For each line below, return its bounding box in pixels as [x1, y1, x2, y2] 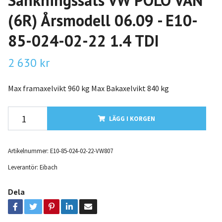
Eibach [39, 163, 57, 171]
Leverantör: [7, 163, 38, 171]
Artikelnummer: [7, 147, 49, 155]
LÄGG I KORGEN [109, 114, 155, 123]
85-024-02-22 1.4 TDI [7, 30, 159, 52]
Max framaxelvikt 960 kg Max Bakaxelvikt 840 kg [7, 83, 169, 94]
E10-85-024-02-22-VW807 [50, 147, 113, 155]
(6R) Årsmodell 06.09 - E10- [7, 10, 198, 31]
